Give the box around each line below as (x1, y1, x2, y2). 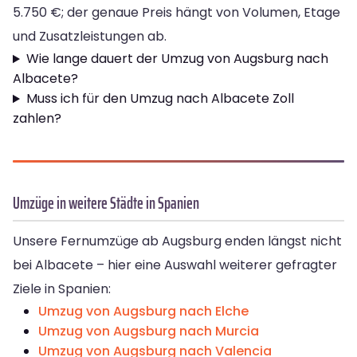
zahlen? (13, 109, 61, 128)
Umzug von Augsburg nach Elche (38, 302, 249, 321)
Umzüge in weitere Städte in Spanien (13, 190, 199, 217)
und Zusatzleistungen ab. (13, 27, 167, 46)
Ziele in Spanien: (13, 280, 111, 299)
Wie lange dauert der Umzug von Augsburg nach (25, 49, 328, 69)
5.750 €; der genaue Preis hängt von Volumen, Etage (13, 3, 340, 22)
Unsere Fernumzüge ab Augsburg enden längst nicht (13, 232, 342, 251)
